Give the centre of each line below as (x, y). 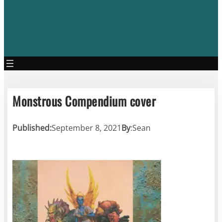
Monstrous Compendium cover (84, 101)
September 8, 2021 (87, 128)
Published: (32, 128)
